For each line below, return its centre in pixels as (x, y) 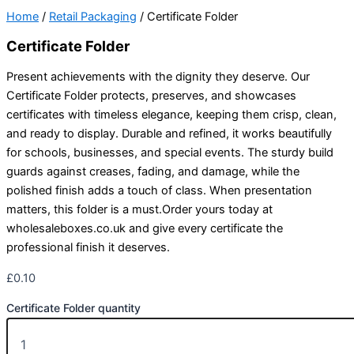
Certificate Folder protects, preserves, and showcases (151, 96)
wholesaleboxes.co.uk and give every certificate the (145, 229)
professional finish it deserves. (88, 248)
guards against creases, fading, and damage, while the (153, 172)
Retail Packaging (93, 17)
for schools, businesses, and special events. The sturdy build (170, 153)
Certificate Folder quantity (73, 308)
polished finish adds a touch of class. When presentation (159, 191)
